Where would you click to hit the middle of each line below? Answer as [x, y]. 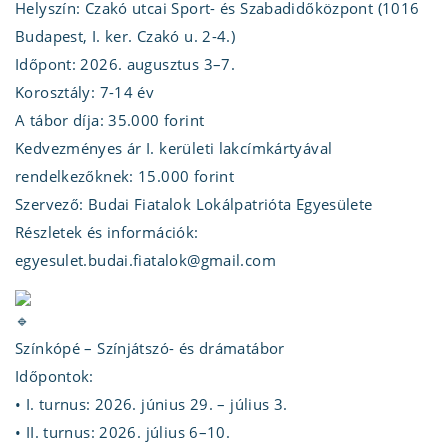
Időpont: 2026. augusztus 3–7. [125, 63]
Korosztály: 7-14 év [85, 91]
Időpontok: [54, 375]
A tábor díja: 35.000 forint [110, 119]
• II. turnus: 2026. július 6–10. [123, 431]
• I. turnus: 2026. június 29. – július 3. [151, 403]
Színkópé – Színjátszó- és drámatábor [150, 347]
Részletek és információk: [107, 231]
